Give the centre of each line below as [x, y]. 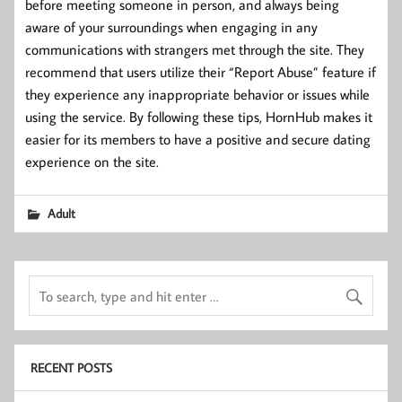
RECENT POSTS [71, 368]
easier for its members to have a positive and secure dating [198, 140]
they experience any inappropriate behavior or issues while [197, 95]
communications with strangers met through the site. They [195, 50]
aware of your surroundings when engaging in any [171, 27]
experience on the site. [92, 162]
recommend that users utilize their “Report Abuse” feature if [201, 72]
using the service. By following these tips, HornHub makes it [199, 117]
